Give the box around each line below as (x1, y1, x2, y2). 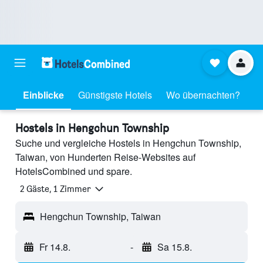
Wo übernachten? (166, 88, 240, 102)
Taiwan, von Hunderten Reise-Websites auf (15, 150, 195, 164)
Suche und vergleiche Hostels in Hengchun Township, (15, 136, 241, 150)
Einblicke (23, 88, 64, 102)
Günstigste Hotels (78, 88, 152, 102)
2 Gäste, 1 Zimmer (20, 183, 91, 195)
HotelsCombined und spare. (15, 164, 132, 178)
